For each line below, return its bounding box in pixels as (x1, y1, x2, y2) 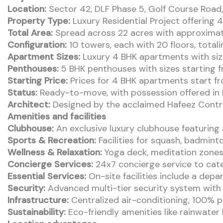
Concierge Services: (7, 158, 93, 170)
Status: (7, 86, 37, 99)
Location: (7, 2, 46, 15)
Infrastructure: (7, 194, 69, 206)
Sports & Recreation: (7, 134, 96, 146)
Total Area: (7, 26, 53, 39)
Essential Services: (7, 170, 86, 182)
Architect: (7, 98, 50, 111)
